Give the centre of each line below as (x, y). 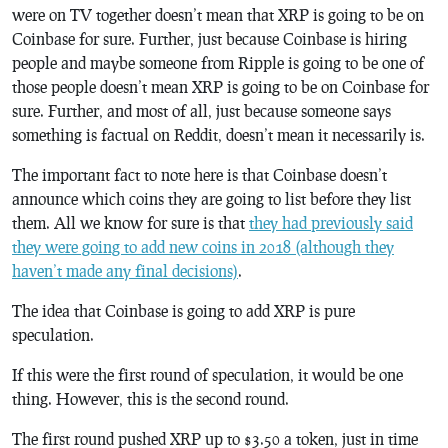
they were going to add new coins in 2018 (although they (203, 246)
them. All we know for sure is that (130, 222)
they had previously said (331, 222)
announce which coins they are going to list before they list (211, 198)
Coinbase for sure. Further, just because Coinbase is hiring (209, 38)
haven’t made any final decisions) (125, 270)
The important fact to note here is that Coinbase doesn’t (199, 174)
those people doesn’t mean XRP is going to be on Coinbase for (220, 86)
